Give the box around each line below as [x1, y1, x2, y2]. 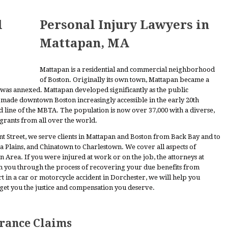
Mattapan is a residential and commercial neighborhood [40, 66, 215, 73]
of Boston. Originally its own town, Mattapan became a [40, 76, 209, 83]
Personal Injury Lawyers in [40, 18, 209, 32]
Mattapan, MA [40, 36, 129, 50]
